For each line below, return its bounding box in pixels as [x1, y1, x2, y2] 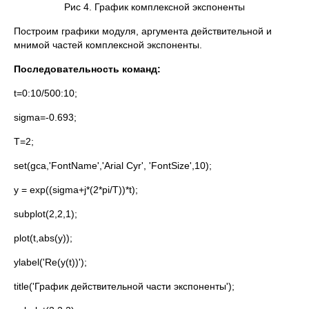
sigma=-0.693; [14, 112, 77, 123]
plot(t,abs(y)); [14, 232, 72, 243]
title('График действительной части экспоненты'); [14, 281, 235, 292]
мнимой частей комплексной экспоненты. [14, 39, 202, 50]
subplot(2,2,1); [14, 208, 77, 219]
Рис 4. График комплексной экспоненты [64, 1, 245, 12]
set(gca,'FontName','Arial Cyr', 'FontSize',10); [14, 160, 212, 171]
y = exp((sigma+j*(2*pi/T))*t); [14, 184, 232, 195]
